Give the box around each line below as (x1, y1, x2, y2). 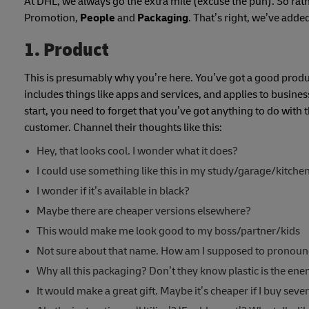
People (80, 10, 115, 25)
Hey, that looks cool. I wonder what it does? (36, 143, 238, 158)
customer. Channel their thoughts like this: (24, 120, 222, 134)
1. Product (24, 37, 109, 62)
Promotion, (24, 10, 80, 25)
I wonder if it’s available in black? (36, 183, 190, 198)
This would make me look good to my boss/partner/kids (36, 223, 300, 238)
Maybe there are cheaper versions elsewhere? (36, 203, 251, 218)
